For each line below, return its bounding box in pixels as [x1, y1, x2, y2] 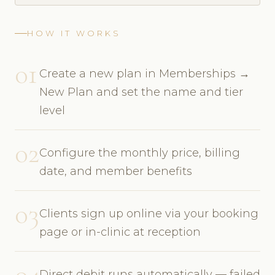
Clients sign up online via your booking [39, 206, 258, 220]
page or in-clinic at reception [39, 225, 201, 239]
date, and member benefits [39, 164, 192, 178]
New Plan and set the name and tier [39, 85, 243, 99]
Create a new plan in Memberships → [39, 66, 250, 80]
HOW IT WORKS [27, 28, 121, 38]
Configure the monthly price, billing [39, 145, 240, 160]
